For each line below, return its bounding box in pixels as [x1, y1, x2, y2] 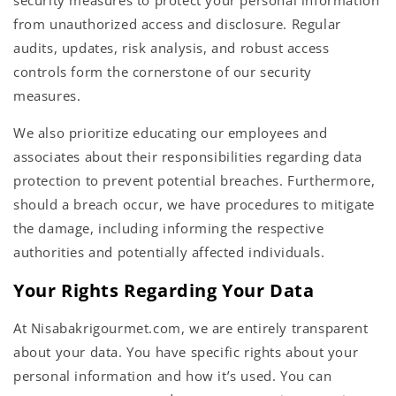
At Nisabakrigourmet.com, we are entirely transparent [13, 319, 369, 338]
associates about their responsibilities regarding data [13, 148, 362, 166]
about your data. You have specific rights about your [13, 343, 359, 362]
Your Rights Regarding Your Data [13, 278, 315, 302]
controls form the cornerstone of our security [13, 63, 313, 81]
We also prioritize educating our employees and [13, 124, 328, 142]
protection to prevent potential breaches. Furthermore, [13, 171, 376, 190]
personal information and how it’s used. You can [13, 367, 332, 385]
